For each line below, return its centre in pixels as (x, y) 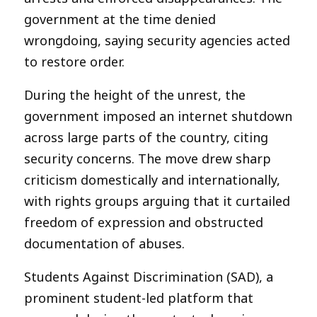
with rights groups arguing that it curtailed (157, 201)
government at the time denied (120, 19)
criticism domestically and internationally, (152, 179)
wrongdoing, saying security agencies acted (157, 40)
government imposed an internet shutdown (158, 116)
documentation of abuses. (104, 243)
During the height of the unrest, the (135, 94)
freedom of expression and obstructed (144, 222)
